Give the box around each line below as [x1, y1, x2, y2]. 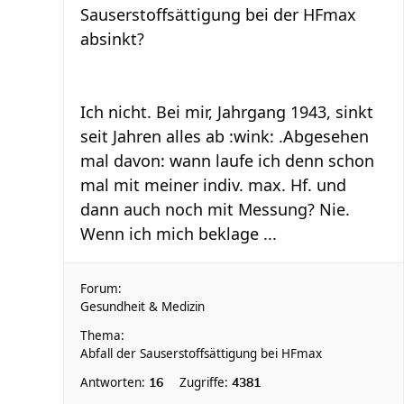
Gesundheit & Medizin [80, 298, 205, 315]
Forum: [80, 280, 122, 297]
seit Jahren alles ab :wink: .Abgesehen [80, 125, 369, 147]
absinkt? [80, 28, 144, 50]
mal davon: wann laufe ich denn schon [80, 150, 374, 171]
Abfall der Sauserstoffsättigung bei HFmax [80, 345, 322, 362]
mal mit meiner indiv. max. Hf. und [80, 174, 346, 196]
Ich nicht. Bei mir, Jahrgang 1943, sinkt [80, 101, 373, 123]
